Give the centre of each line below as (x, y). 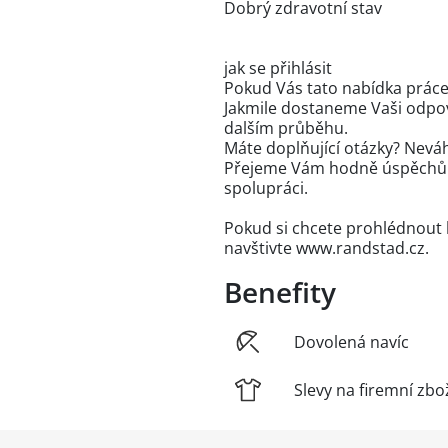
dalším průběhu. (286, 128)
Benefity (280, 292)
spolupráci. (266, 188)
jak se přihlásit (278, 68)
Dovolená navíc (351, 342)
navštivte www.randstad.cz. (326, 248)
